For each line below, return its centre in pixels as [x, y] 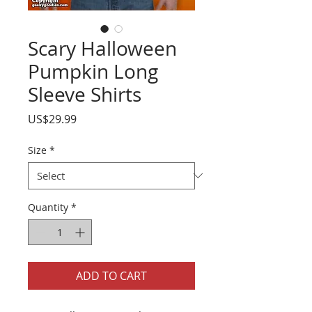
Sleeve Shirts [85, 94]
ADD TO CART [111, 275]
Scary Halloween [102, 48]
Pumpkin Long [93, 71]
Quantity [48, 207]
